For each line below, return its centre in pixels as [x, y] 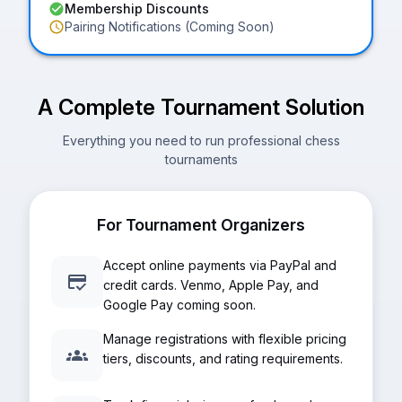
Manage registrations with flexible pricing [225, 339]
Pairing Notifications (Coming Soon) [170, 26]
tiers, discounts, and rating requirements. [223, 358]
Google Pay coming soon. [179, 305]
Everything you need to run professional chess [201, 140]
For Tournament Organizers [201, 225]
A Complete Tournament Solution [201, 107]
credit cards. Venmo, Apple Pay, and [211, 285]
